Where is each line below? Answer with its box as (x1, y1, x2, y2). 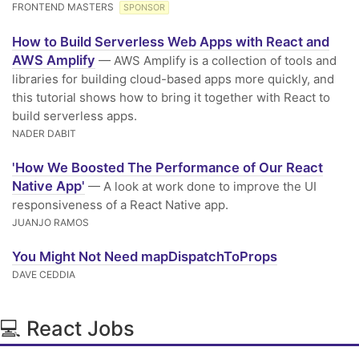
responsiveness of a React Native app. (12, 197, 228, 212)
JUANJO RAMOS (12, 216, 89, 228)
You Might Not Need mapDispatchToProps (12, 248, 277, 264)
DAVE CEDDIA (12, 268, 75, 280)
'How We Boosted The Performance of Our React (12, 159, 323, 175)
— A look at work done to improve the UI (85, 179, 317, 194)
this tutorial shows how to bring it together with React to (12, 90, 330, 105)
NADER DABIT (12, 127, 76, 139)
